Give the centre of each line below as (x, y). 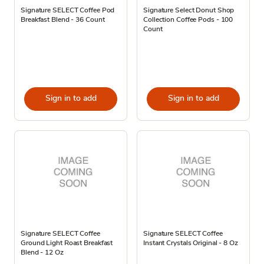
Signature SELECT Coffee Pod (68, 10)
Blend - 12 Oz (42, 252)
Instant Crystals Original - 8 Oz (191, 242)
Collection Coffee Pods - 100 (188, 19)
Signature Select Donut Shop (189, 10)
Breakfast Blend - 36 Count (63, 19)
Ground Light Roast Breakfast (67, 242)
